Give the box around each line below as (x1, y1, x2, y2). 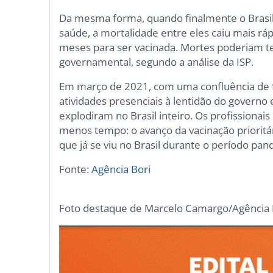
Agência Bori (91, 162, 151, 177)
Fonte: (59, 162, 92, 177)
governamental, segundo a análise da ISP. (59, 55, 254, 69)
